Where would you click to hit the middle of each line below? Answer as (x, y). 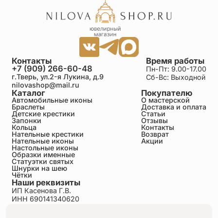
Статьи (154, 113)
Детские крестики (43, 113)
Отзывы (155, 120)
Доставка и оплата (174, 107)
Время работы (175, 61)
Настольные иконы (45, 147)
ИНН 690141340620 (45, 199)
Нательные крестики (47, 134)
